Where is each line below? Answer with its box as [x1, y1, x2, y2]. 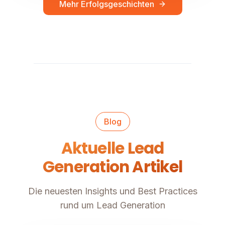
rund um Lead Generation [60, 200, 165, 211]
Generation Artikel [43, 156, 182, 178]
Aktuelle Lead [61, 137, 164, 160]
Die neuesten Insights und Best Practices [28, 186, 197, 197]
